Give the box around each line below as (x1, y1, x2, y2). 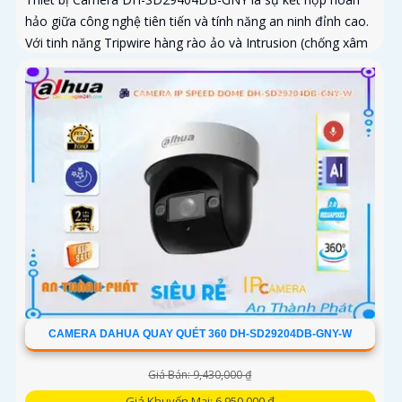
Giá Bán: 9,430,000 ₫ (148, 367, 252, 383)
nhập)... (25, 55, 66, 73)
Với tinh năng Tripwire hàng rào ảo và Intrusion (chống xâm (25, 33, 368, 51)
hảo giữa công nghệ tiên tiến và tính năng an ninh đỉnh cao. (25, 12, 369, 30)
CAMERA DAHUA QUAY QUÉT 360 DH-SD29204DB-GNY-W (48, 328, 352, 341)
